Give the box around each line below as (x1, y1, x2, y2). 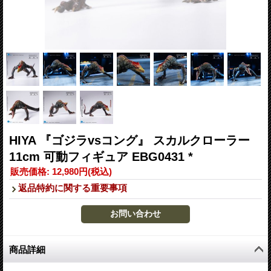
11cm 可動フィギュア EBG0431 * (9, 149, 193, 163)
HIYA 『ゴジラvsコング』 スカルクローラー (9, 133, 250, 147)
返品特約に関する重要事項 (18, 182, 127, 193)
